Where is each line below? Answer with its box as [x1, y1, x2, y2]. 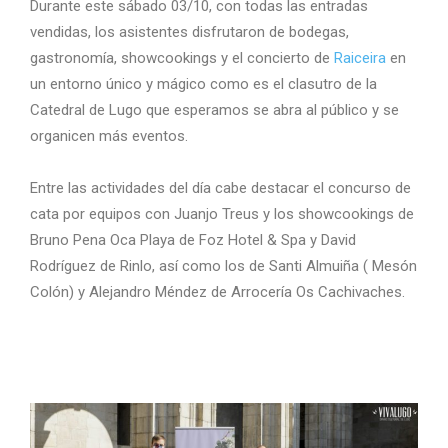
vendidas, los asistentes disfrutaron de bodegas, [30, 22, 349, 41]
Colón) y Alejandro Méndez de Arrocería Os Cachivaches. [30, 282, 405, 301]
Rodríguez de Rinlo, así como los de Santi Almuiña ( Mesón [30, 256, 417, 275]
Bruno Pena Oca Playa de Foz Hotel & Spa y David [30, 230, 356, 249]
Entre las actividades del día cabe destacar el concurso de [30, 178, 411, 197]
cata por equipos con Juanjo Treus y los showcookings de [30, 204, 414, 223]
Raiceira [334, 48, 386, 67]
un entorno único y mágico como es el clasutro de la [30, 74, 377, 93]
